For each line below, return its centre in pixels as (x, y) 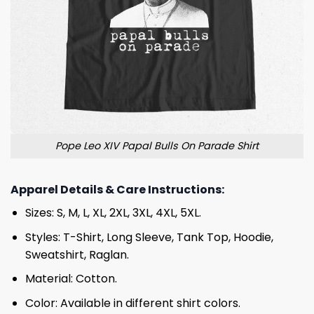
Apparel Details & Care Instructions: (117, 189)
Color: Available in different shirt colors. (132, 303)
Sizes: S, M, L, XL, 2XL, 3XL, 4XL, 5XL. (113, 212)
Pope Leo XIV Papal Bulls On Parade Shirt (157, 146)
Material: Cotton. (71, 279)
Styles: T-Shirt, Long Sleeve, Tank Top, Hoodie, (149, 237)
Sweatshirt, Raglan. (77, 254)
